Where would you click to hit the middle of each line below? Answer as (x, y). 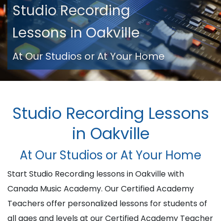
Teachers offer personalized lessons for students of (107, 203)
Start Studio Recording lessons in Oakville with (96, 174)
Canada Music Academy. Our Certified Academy (101, 189)
